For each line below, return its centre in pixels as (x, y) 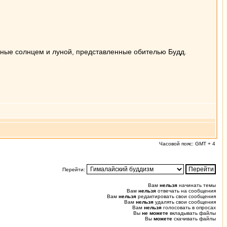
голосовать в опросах (189, 207)
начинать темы (197, 185)
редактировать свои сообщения (176, 196)
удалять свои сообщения (185, 202)
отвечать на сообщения (186, 191)
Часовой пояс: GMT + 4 (187, 144)
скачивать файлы (194, 219)
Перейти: (74, 169)
